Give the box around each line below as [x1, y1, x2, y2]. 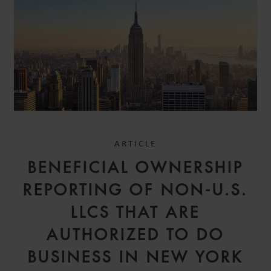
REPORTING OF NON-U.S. [23, 180, 248, 200]
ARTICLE [114, 140, 157, 149]
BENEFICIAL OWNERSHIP [28, 158, 243, 178]
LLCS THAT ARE [71, 203, 200, 223]
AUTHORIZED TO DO [47, 225, 224, 245]
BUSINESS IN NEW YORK [28, 247, 243, 267]
